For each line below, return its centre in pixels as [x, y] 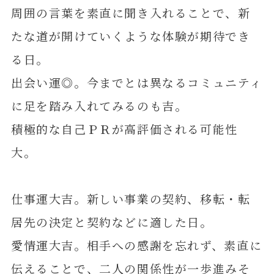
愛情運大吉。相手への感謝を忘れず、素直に [136, 245]
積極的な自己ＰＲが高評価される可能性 [124, 128]
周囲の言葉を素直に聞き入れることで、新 [131, 12]
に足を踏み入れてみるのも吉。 [99, 105]
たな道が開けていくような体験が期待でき [131, 35]
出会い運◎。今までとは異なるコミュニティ [136, 82]
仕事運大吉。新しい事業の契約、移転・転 [131, 198]
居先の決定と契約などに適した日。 [112, 221]
